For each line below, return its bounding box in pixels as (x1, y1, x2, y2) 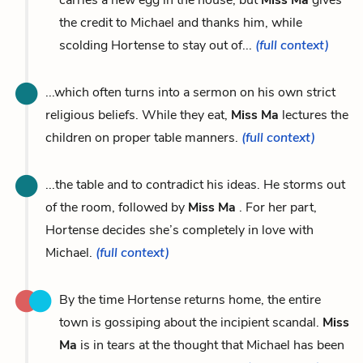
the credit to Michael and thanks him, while (59, 13, 302, 32)
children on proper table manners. (45, 128, 241, 147)
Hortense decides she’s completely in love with (45, 220, 314, 239)
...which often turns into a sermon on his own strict (45, 83, 335, 101)
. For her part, (236, 198, 317, 216)
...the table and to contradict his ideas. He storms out (45, 175, 345, 194)
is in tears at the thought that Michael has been (77, 335, 344, 354)
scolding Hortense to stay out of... (59, 36, 255, 54)
